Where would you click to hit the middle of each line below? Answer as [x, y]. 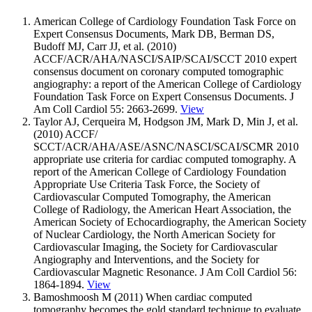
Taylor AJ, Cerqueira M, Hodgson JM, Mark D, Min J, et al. [166, 121]
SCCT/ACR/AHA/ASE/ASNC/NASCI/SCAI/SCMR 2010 [166, 146]
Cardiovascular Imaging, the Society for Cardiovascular [155, 247]
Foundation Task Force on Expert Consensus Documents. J [164, 96]
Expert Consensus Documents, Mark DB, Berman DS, [154, 33]
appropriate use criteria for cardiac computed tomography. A [165, 159]
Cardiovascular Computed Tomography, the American [152, 196]
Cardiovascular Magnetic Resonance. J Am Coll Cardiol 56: [165, 272]
